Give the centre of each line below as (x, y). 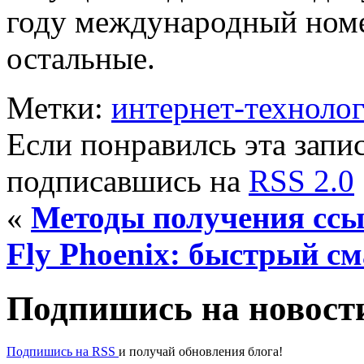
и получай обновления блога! (201, 351)
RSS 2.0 (301, 180)
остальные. (81, 58)
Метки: (59, 107)
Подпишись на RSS (63, 351)
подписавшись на (128, 180)
